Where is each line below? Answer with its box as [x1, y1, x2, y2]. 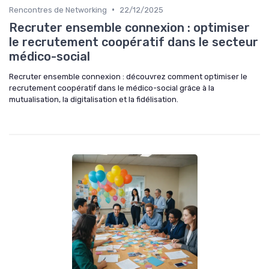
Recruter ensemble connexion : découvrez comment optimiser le [9, 71, 247, 81]
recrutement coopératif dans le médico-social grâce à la [9, 83, 214, 92]
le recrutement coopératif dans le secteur [9, 34, 258, 49]
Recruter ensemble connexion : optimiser [9, 20, 250, 35]
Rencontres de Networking [9, 5, 107, 14]
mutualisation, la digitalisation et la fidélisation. [9, 94, 178, 104]
